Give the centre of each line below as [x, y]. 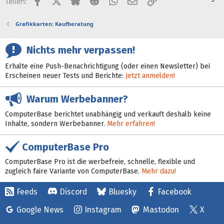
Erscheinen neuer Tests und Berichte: [65, 75]
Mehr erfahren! [131, 123]
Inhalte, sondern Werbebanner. [56, 123]
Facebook [174, 192]
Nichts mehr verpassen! [78, 50]
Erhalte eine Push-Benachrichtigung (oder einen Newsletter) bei [107, 66]
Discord [73, 192]
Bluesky [122, 192]
